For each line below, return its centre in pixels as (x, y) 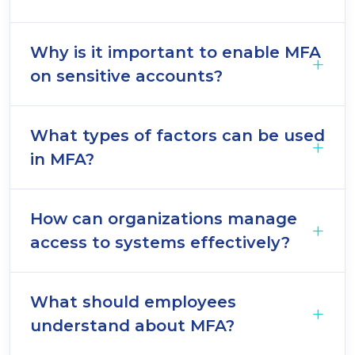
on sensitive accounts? (126, 76)
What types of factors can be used (177, 136)
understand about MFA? (132, 326)
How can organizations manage (164, 219)
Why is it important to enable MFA (176, 52)
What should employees (133, 302)
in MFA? (62, 159)
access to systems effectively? (160, 242)
